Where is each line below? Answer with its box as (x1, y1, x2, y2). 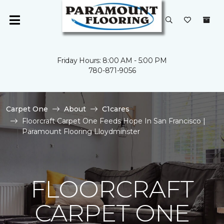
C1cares (102, 104, 129, 113)
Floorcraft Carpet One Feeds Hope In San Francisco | (22, 116, 205, 125)
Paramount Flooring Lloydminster (22, 127, 140, 136)
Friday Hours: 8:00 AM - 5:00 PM (57, 56, 167, 65)
